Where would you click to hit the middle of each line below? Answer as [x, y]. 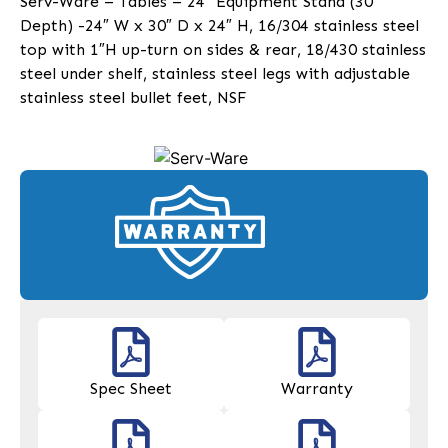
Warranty [317, 389]
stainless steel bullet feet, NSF [133, 98]
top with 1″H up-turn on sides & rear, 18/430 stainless [223, 50]
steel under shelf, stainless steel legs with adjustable [215, 74]
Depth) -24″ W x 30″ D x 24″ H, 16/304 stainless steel [219, 26]
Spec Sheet [131, 389]
